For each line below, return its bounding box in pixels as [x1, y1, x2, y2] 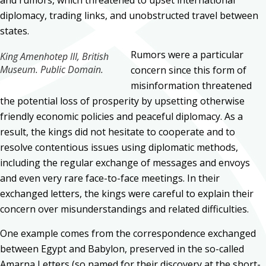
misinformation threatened [131, 79, 252, 93]
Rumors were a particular [131, 48, 243, 62]
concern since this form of [131, 64, 246, 77]
